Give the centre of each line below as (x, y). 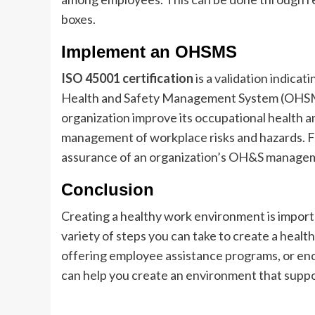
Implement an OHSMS (149, 52)
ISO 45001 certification (127, 78)
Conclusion (108, 189)
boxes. (78, 19)
